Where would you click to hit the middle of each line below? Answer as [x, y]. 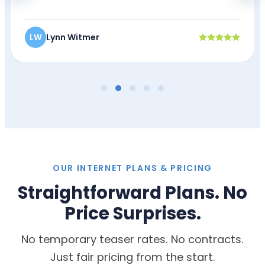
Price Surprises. [132, 214]
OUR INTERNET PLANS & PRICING [132, 168]
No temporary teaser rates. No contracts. [132, 240]
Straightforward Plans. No [132, 193]
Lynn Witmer [73, 37]
